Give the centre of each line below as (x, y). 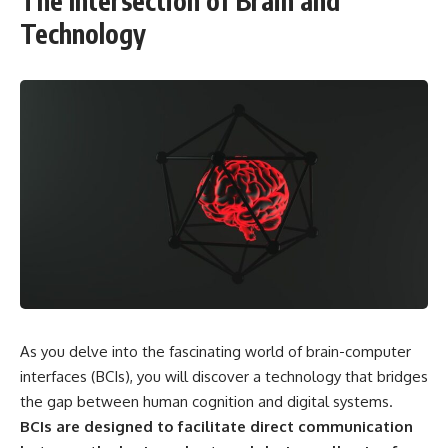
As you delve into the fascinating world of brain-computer (215, 352)
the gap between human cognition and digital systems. (206, 402)
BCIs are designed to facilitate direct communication (216, 427)
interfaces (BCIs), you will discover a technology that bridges (224, 377)
